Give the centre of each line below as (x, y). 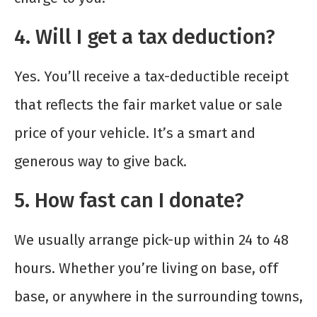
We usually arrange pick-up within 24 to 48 (151, 240)
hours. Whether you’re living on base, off (146, 269)
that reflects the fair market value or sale (148, 105)
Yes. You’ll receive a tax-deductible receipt (151, 77)
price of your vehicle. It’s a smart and (135, 133)
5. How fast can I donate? (129, 201)
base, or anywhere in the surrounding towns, (158, 297)
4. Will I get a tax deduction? (145, 38)
